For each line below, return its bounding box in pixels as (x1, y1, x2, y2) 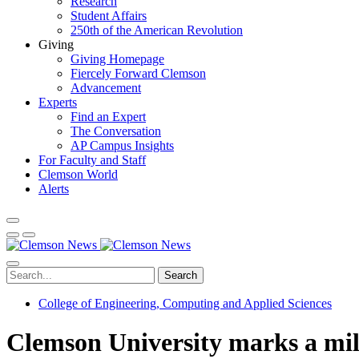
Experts (38, 95, 77, 109)
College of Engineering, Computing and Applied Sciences (38, 296, 332, 310)
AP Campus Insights (71, 139, 174, 152)
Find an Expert (71, 110, 146, 123)
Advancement (71, 81, 141, 95)
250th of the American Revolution (71, 23, 243, 37)
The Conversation (71, 124, 161, 138)
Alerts (38, 182, 69, 196)
